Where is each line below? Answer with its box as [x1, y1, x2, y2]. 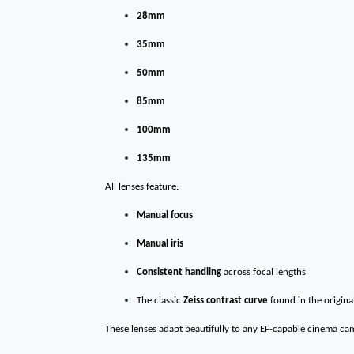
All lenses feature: [105, 182, 179, 192]
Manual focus [137, 210, 193, 220]
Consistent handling [137, 267, 221, 277]
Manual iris [137, 239, 183, 249]
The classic [137, 296, 181, 306]
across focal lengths [224, 267, 306, 277]
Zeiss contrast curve [183, 296, 268, 306]
